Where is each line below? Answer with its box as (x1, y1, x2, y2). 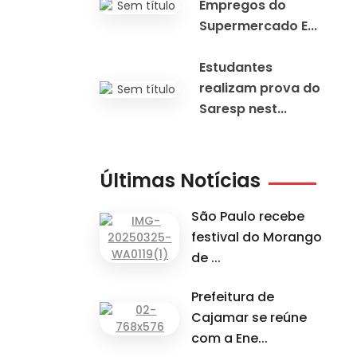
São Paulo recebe (191, 206, 305, 226)
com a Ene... (191, 329, 269, 348)
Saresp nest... (199, 100, 288, 119)
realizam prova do (199, 79, 321, 98)
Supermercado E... (199, 16, 318, 35)
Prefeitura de (191, 288, 275, 307)
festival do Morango (191, 227, 323, 246)
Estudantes (199, 58, 273, 77)
